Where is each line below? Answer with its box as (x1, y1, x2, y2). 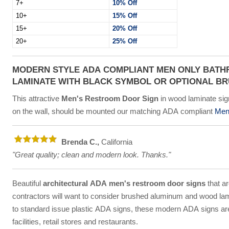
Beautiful (12, 178, 43, 188)
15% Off (112, 12, 137, 20)
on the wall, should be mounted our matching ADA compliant (12, 106, 215, 116)
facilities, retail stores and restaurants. (12, 217, 138, 226)
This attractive (12, 94, 61, 103)
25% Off (112, 37, 137, 45)
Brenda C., (59, 137, 99, 146)
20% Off (112, 25, 137, 33)
